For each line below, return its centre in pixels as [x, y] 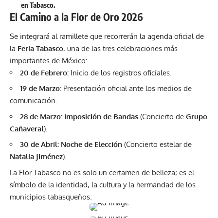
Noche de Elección [91, 145]
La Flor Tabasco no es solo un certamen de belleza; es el [102, 172]
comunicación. [34, 101]
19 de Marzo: [41, 89]
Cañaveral [27, 128]
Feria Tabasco [40, 48]
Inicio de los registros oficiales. [120, 73]
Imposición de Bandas [101, 116]
